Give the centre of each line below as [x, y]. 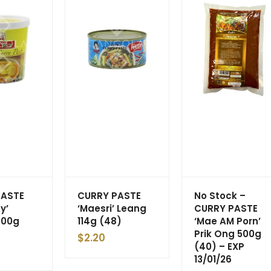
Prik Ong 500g [228, 233]
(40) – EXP [219, 246]
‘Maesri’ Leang [112, 208]
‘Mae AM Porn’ [227, 221]
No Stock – [220, 195]
